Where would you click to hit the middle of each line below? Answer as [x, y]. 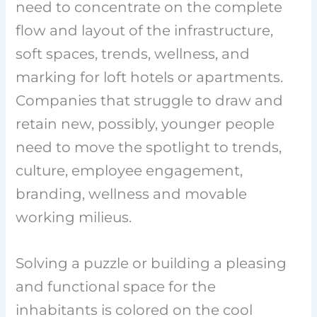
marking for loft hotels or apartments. [150, 77]
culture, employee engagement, [129, 170]
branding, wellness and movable [132, 194]
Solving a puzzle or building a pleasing [151, 263]
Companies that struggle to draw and [150, 100]
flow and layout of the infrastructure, [145, 30]
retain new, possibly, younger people [145, 123]
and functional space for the [116, 286]
